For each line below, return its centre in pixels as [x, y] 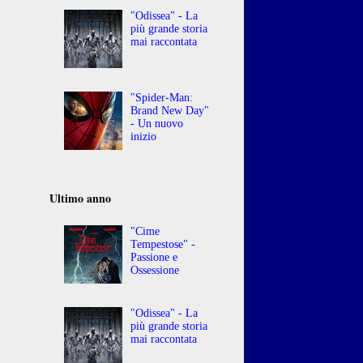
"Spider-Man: [162, 97]
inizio [144, 136]
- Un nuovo [157, 123]
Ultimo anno [80, 198]
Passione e [154, 258]
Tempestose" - [163, 245]
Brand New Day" [170, 110]
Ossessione [155, 271]
